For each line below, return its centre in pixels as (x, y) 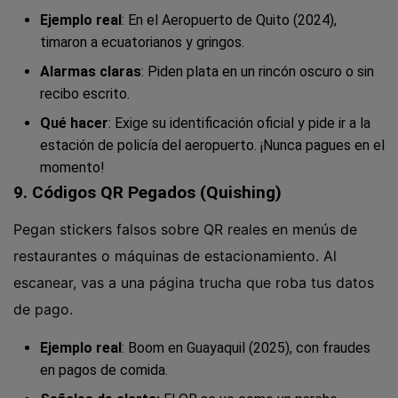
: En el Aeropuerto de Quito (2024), (229, 20)
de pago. (43, 309)
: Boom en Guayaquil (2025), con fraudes (246, 347)
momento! (72, 168)
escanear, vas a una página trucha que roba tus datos (194, 282)
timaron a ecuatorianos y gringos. (142, 43)
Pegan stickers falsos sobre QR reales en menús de (185, 229)
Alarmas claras (91, 72)
